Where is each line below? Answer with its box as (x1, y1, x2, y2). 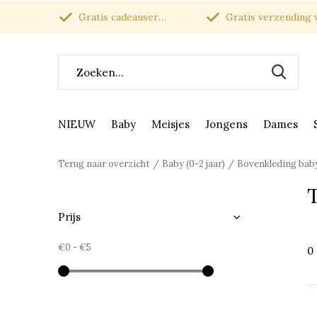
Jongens (205, 117, 248, 131)
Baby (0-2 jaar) (162, 158, 225, 170)
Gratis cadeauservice (76, 11, 158, 23)
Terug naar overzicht (58, 158, 150, 170)
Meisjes (151, 117, 190, 131)
